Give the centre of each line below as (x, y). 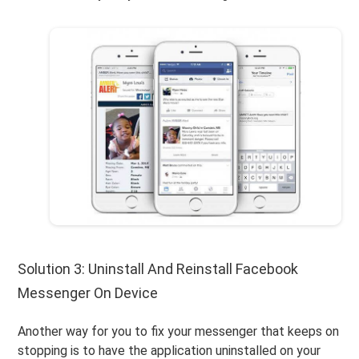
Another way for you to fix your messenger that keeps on (179, 331)
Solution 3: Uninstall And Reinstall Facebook (158, 268)
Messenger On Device (88, 292)
